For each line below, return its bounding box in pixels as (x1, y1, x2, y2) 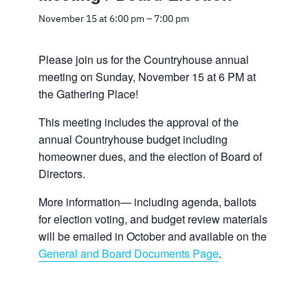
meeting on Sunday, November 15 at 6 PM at (38, 68, 256, 85)
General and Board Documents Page (38, 245, 219, 261)
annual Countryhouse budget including (38, 131, 228, 147)
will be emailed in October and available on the (38, 228, 267, 244)
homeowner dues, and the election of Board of (38, 148, 262, 164)
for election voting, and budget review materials (38, 210, 267, 227)
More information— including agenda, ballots (38, 193, 256, 210)
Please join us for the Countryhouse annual (38, 51, 249, 67)
